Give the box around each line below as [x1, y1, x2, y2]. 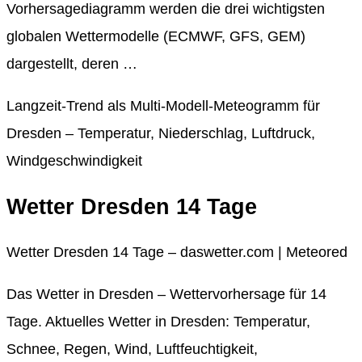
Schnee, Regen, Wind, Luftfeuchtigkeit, [6, 341, 258, 358]
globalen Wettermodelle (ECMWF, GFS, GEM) [6, 28, 305, 45]
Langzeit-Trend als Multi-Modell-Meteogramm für [6, 98, 320, 115]
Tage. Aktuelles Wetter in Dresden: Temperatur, [6, 314, 310, 330]
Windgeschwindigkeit [6, 153, 142, 170]
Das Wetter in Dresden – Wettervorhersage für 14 [6, 286, 326, 303]
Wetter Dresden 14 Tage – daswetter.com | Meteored [6, 244, 347, 261]
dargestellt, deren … [6, 56, 137, 73]
